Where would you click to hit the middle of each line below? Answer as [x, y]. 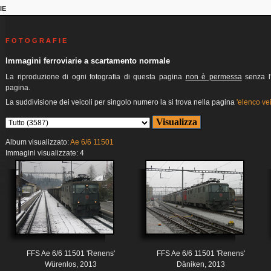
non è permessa [214, 77]
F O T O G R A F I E [36, 41]
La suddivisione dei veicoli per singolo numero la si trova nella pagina [121, 103]
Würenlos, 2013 [70, 265]
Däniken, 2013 [201, 265]
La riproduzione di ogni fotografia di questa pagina [96, 77]
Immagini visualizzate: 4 [45, 153]
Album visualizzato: [38, 142]
